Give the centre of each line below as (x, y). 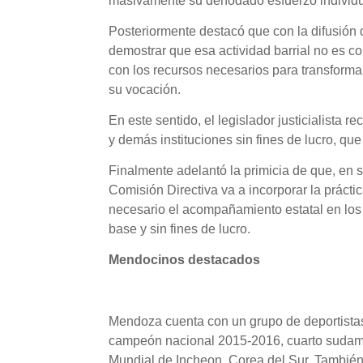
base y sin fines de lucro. (180, 229)
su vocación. (145, 90)
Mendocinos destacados (185, 260)
